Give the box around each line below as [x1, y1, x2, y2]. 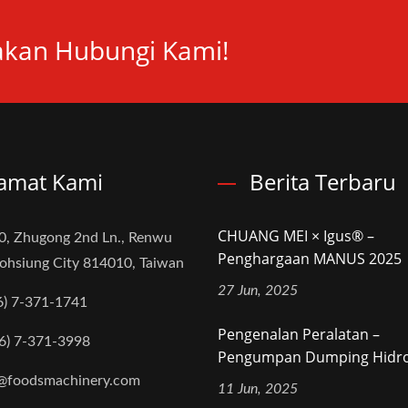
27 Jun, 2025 [218, 283, 298, 299]
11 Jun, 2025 [218, 382, 298, 397]
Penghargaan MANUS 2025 [218, 249, 402, 270]
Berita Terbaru [250, 167, 396, 198]
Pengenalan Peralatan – [218, 324, 380, 345]
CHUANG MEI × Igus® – [218, 226, 374, 247]
